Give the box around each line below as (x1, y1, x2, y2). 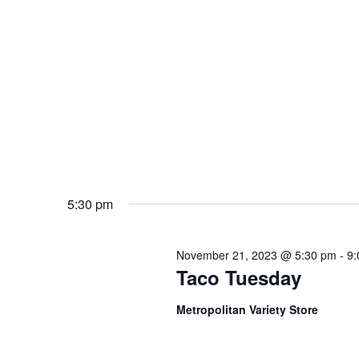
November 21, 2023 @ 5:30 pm (175, 246, 337, 263)
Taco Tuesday (175, 263, 301, 291)
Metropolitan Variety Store (175, 301, 318, 317)
